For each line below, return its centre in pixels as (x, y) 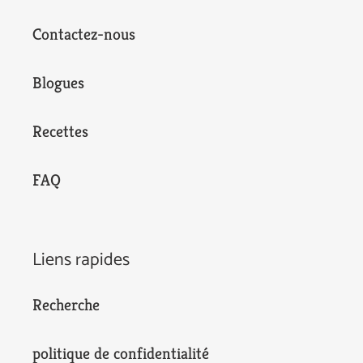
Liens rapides (81, 261)
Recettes (60, 132)
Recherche (66, 305)
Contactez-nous (84, 35)
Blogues (58, 83)
